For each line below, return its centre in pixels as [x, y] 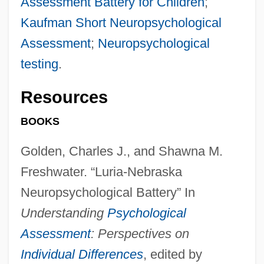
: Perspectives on [140, 234]
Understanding [64, 213]
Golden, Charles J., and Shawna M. [121, 151]
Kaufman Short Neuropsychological [121, 22]
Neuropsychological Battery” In [108, 193]
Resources [64, 97]
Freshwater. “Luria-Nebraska [101, 172]
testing [39, 64]
